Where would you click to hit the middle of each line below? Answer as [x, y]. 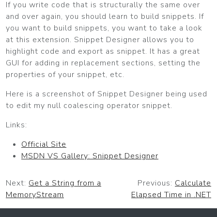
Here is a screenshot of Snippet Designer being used [107, 94]
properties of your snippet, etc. [65, 75]
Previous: [156, 183]
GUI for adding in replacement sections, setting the [103, 63]
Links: [16, 125]
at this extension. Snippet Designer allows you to [100, 40]
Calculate [193, 183]
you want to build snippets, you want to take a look [104, 28]
